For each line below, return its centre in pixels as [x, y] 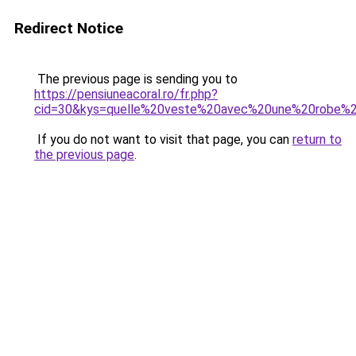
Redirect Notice [69, 28]
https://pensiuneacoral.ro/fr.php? [126, 94]
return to [317, 139]
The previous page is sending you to [136, 79]
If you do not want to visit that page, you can [163, 139]
